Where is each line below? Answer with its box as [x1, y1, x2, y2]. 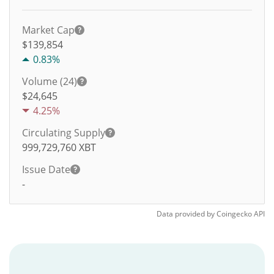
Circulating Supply [22, 126, 105, 139]
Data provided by [157, 209, 215, 219]
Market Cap [22, 23, 75, 37]
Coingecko [217, 209, 252, 219]
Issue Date [22, 163, 70, 176]
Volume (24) [22, 75, 77, 88]
